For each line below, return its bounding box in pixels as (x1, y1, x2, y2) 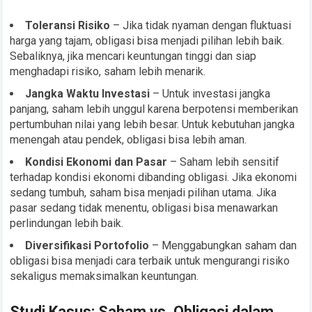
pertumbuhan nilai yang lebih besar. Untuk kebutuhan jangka (10, 118, 295, 132)
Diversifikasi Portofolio (25, 239, 150, 253)
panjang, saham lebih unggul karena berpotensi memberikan (10, 102, 299, 116)
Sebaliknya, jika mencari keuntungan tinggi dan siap (10, 49, 257, 63)
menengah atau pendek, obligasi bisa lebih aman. (10, 133, 247, 147)
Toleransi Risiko (25, 19, 111, 33)
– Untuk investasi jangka (150, 87, 271, 101)
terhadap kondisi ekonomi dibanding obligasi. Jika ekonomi (10, 171, 297, 185)
